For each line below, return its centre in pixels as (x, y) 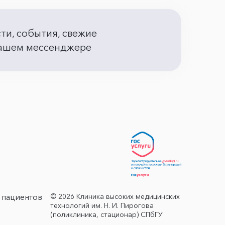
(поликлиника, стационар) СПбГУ (107, 215)
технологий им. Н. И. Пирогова (102, 206)
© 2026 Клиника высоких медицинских (115, 197)
